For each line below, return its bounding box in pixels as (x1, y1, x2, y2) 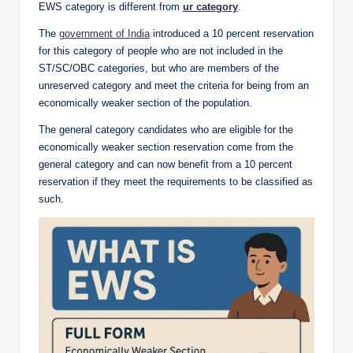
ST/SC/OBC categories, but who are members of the (39, 62, 279, 75)
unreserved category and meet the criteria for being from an (39, 80, 309, 92)
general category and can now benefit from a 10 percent (39, 158, 292, 171)
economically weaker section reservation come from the (39, 141, 293, 154)
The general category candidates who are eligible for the (39, 124, 293, 136)
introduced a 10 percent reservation (150, 28, 314, 40)
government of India (59, 28, 150, 40)
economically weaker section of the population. (39, 97, 252, 110)
